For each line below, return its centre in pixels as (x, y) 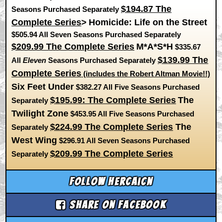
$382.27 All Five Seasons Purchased (137, 87)
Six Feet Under (43, 87)
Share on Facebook (116, 205)
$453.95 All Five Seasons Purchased (132, 114)
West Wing (34, 140)
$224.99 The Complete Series (112, 127)
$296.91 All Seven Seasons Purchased (124, 140)
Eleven (35, 60)
